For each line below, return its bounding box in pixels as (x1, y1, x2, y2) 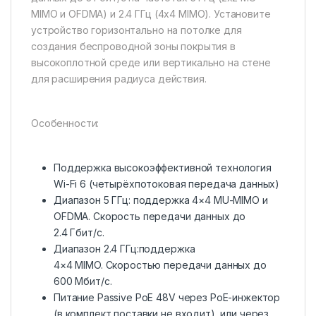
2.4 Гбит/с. (54, 226, 104, 239)
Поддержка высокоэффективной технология (54, 162, 272, 174)
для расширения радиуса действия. (31, 73, 207, 85)
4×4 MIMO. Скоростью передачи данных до (54, 259, 267, 272)
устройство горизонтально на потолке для (31, 24, 242, 37)
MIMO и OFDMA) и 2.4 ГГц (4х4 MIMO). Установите (31, 8, 271, 20)
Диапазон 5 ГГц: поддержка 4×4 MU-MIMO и (54, 194, 268, 207)
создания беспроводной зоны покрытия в (31, 40, 236, 53)
